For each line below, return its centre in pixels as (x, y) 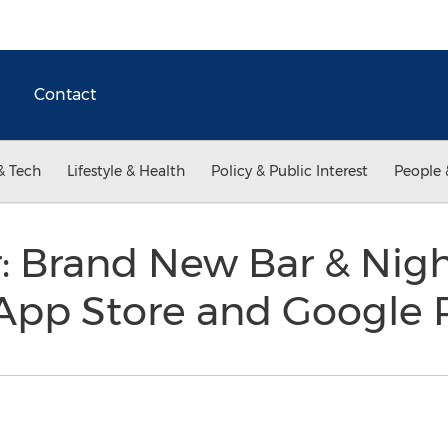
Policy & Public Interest (289, 171)
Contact (65, 94)
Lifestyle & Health (126, 171)
